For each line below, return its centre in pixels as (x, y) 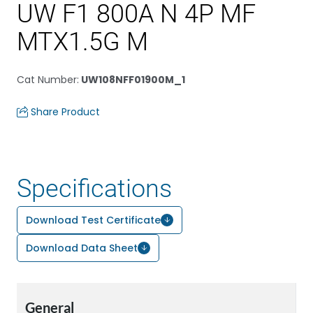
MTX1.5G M (82, 42)
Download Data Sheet (82, 248)
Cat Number (47, 80)
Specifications (94, 189)
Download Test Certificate (93, 220)
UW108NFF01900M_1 (132, 80)
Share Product (65, 112)
